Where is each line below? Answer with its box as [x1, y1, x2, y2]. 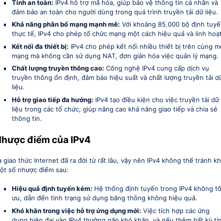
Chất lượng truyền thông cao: [11, 65, 104, 73]
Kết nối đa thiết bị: [11, 42, 69, 50]
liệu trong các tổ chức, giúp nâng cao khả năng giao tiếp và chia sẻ [11, 105, 218, 113]
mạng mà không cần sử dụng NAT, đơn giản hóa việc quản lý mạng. [11, 52, 219, 60]
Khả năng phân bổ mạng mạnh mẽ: [11, 21, 120, 29]
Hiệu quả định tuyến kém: [11, 185, 92, 193]
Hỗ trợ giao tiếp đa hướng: [11, 96, 93, 104]
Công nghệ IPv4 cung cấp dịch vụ [104, 65, 209, 73]
